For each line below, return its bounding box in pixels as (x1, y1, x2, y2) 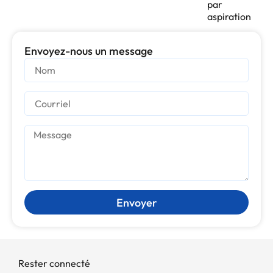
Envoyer (116, 195, 157, 210)
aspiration (207, 10, 252, 23)
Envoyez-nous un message (24, 44, 153, 58)
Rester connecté (18, 257, 90, 270)
